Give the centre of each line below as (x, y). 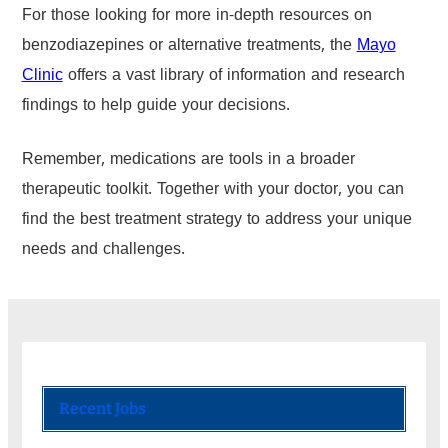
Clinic (42, 77)
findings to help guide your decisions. (155, 107)
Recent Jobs (102, 408)
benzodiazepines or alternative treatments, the (189, 47)
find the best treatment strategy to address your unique (216, 221)
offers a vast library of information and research (233, 77)
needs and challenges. (103, 251)
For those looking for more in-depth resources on (196, 17)
